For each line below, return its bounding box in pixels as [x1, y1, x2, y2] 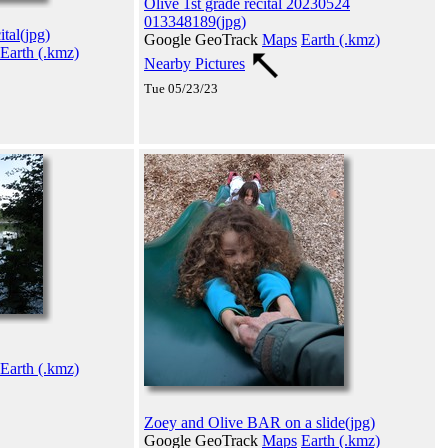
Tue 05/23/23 [144, 80, 218, 96]
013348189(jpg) [144, 12, 246, 30]
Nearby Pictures [144, 54, 245, 72]
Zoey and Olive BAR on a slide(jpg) [144, 413, 375, 431]
